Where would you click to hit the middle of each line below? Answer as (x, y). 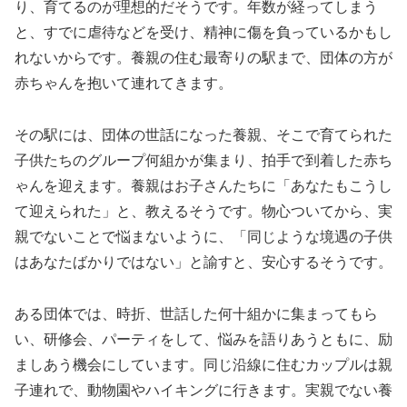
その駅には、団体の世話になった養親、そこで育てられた (203, 134)
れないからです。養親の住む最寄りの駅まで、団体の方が (203, 58)
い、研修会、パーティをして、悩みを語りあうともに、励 (203, 339)
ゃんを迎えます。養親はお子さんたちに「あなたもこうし (203, 185)
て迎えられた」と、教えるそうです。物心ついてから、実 (203, 211)
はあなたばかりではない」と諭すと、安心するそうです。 (203, 262)
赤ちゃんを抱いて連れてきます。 (124, 84)
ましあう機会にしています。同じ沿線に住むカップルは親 (203, 364)
